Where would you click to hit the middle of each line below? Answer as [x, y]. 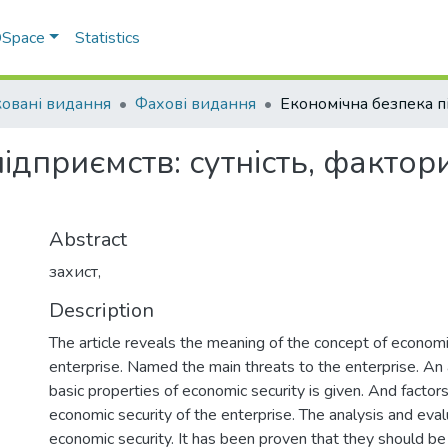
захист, [75, 272]
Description [101, 310]
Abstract [88, 239]
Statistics [108, 38]
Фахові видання [195, 104]
